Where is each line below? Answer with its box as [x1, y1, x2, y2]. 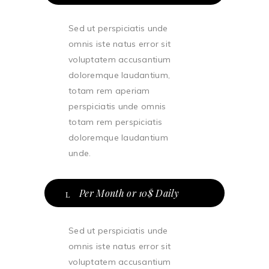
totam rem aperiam [68, 85, 150, 96]
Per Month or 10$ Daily [79, 187, 180, 199]
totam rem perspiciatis [68, 116, 163, 127]
